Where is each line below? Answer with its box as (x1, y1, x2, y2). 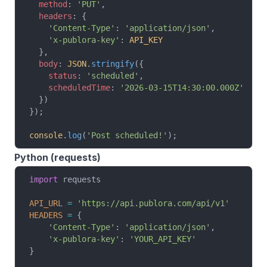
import (29, 175, 58, 184)
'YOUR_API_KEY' (129, 234, 196, 244)
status (29, 71, 77, 80)
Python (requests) (14, 151, 101, 163)
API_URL (29, 198, 63, 208)
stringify (91, 59, 134, 69)
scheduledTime (29, 83, 110, 92)
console (29, 131, 63, 140)
